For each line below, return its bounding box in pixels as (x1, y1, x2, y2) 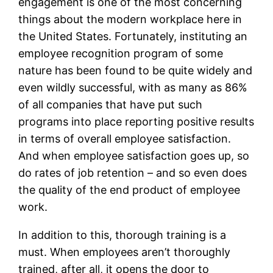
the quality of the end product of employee (18, 183, 241, 196)
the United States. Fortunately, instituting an (18, 29, 248, 43)
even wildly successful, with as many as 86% (18, 80, 248, 94)
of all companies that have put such (18, 97, 203, 111)
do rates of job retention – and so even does (18, 166, 247, 179)
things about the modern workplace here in (18, 12, 243, 26)
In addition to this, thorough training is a (18, 228, 227, 241)
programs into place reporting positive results (18, 115, 255, 128)
